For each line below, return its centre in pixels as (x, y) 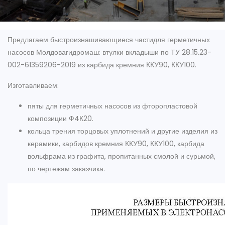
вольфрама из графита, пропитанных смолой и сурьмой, (122, 156)
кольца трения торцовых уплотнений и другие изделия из (123, 131)
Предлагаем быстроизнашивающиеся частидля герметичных (109, 40)
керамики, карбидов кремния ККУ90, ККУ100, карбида (116, 144)
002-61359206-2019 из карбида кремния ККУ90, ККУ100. (102, 65)
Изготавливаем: (33, 85)
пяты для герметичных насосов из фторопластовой (113, 106)
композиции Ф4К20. (61, 119)
